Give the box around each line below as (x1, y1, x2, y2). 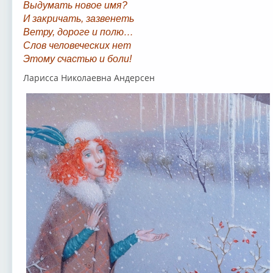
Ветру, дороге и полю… (23, 26, 133, 37)
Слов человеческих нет (23, 40, 131, 51)
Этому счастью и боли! (23, 53, 132, 64)
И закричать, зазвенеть (23, 13, 134, 24)
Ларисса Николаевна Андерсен (23, 71, 155, 83)
